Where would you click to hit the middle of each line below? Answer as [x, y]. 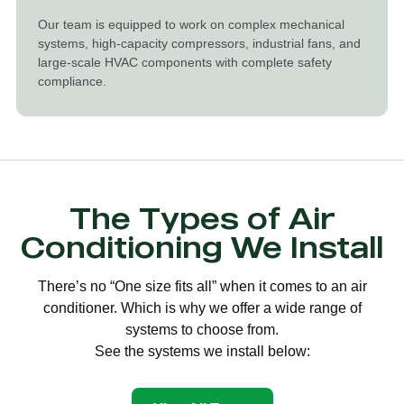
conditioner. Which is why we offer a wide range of [202, 308]
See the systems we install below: [202, 351]
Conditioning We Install [202, 247]
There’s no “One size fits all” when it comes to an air [202, 286]
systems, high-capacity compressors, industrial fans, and [199, 43]
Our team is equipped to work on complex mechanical [191, 24]
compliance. [72, 81]
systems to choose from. [202, 330]
